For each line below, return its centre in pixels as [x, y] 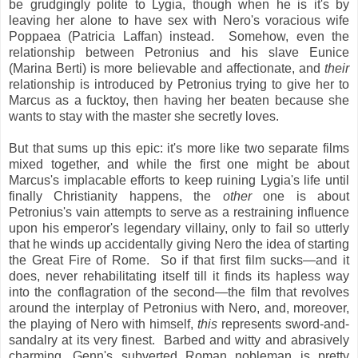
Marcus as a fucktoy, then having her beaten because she [179, 101]
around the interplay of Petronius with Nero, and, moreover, [179, 308]
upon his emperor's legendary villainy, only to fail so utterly [179, 229]
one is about [300, 197]
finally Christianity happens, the [116, 197]
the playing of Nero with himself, [103, 324]
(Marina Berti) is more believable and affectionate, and [167, 69]
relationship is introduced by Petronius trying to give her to [179, 85]
